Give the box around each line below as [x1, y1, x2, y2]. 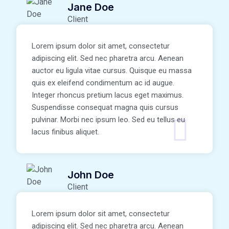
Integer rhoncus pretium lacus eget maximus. [32, 90, 184, 100]
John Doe [67, 169, 114, 181]
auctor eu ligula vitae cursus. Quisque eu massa [32, 66, 192, 76]
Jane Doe [67, 1, 114, 14]
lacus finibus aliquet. [32, 127, 99, 137]
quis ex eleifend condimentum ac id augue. [32, 78, 174, 88]
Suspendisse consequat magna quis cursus [32, 103, 178, 112]
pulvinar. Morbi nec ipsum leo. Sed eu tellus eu [32, 115, 185, 125]
